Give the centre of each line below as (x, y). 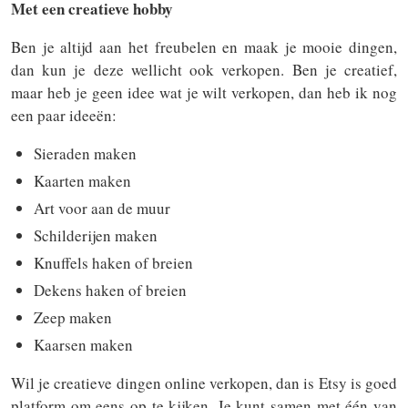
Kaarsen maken (83, 345)
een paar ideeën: (64, 115)
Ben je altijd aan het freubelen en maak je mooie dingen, (204, 47)
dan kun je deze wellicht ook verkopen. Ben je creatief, (204, 70)
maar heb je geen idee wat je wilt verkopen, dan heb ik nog (204, 92)
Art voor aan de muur (102, 208)
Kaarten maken (82, 181)
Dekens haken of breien (110, 290)
